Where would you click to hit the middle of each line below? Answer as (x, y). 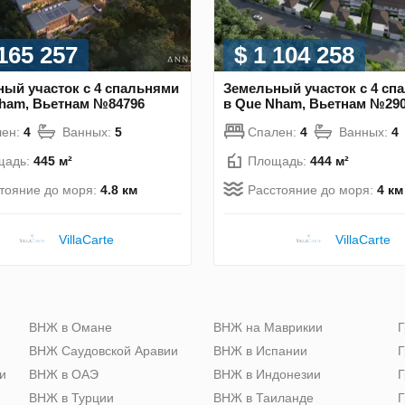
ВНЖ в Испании (260, 350)
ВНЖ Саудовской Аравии (104, 350)
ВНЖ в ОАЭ (64, 374)
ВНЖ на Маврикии (268, 327)
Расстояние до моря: (312, 189)
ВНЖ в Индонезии (267, 374)
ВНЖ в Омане (71, 327)
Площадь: (279, 160)
